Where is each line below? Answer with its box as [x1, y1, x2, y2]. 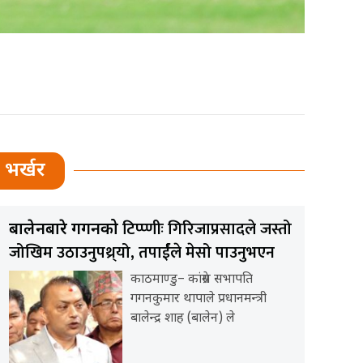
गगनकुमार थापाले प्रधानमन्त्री [130, 290, 267, 308]
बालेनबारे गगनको [9, 219, 122, 241]
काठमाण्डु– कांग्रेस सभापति [130, 271, 253, 288]
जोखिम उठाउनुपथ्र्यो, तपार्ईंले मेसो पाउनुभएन [9, 238, 275, 267]
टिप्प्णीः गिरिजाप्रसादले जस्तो [122, 215, 292, 243]
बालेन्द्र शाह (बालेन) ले [130, 310, 235, 327]
